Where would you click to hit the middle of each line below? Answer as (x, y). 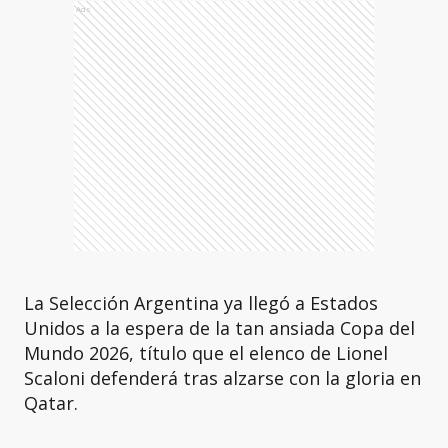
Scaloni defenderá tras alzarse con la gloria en (222, 378)
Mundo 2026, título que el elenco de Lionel (206, 353)
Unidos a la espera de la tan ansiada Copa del (219, 328)
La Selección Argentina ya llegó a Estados (201, 303)
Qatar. (51, 403)
